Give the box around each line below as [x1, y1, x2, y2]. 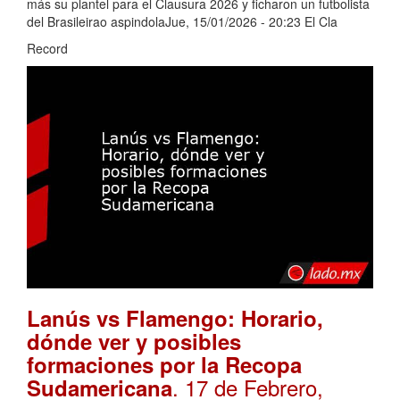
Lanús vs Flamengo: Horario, [27, 303, 323, 334]
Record [27, 38, 68, 57]
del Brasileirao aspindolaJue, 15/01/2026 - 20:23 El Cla [27, 12, 337, 30]
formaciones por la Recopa [27, 349, 302, 380]
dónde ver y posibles [27, 326, 241, 357]
